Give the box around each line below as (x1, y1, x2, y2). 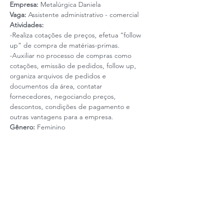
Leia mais (10, 138, 37, 147)
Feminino (37, 123, 65, 131)
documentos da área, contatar (10, 82, 104, 91)
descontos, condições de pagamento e (10, 102, 132, 111)
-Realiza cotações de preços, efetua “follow (10, 31, 143, 39)
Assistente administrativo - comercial (28, 10, 139, 19)
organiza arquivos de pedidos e (10, 72, 108, 80)
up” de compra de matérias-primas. (10, 41, 120, 50)
